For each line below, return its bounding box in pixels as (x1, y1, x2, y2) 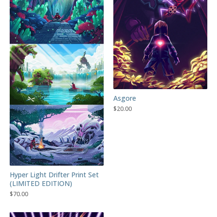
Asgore (113, 93, 136, 103)
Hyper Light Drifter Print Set (10, 170, 99, 179)
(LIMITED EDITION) (10, 178, 72, 188)
